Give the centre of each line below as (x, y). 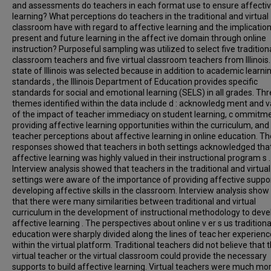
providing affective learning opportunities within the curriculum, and (141, 125)
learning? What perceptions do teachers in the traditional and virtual (140, 16)
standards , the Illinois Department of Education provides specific (135, 82)
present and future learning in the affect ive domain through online (139, 38)
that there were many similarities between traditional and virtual (134, 201)
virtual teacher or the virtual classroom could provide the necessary (139, 256)
